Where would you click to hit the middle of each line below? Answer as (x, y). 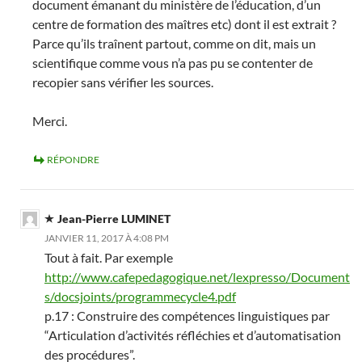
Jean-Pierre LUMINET (114, 219)
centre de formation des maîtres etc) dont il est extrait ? (184, 24)
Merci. (50, 121)
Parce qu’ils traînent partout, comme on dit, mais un (174, 43)
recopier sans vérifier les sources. (123, 82)
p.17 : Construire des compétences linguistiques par (187, 316)
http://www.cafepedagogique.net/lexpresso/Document (197, 277)
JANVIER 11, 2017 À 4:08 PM (107, 238)
